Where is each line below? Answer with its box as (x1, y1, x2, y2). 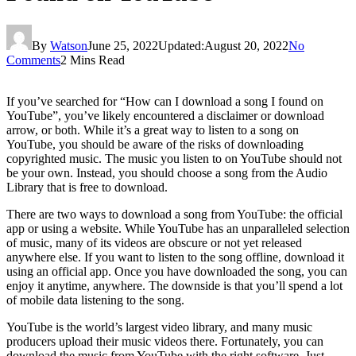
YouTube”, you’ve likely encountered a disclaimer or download (6, 108, 324, 122)
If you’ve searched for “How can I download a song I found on (6, 94, 323, 108)
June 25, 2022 (87, 38, 158, 52)
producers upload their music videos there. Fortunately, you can (6, 334, 323, 348)
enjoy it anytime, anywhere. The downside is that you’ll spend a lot (6, 278, 342, 292)
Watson (50, 38, 87, 52)
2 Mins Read (60, 52, 125, 67)
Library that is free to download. (6, 180, 168, 194)
